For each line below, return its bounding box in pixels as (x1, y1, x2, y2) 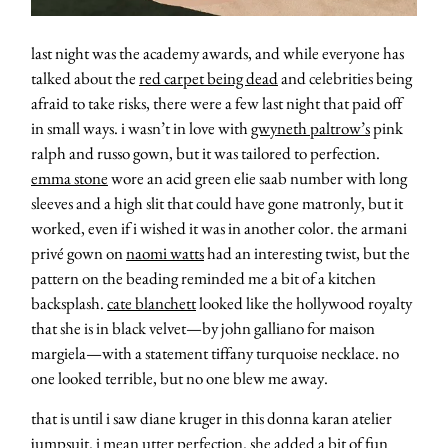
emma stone (31, 167, 108, 190)
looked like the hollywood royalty (196, 292, 412, 315)
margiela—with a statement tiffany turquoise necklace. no (31, 342, 399, 365)
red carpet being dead (139, 67, 278, 90)
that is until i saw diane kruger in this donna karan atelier (31, 407, 392, 430)
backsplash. (31, 292, 107, 315)
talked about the (31, 67, 139, 90)
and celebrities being (278, 67, 412, 90)
